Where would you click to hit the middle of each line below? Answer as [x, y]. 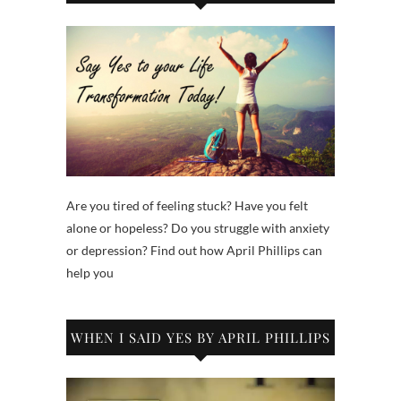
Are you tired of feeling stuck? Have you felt [187, 206]
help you [90, 273]
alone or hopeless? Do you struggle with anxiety [198, 228]
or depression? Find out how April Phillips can [194, 251]
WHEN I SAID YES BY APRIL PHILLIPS [200, 338]
